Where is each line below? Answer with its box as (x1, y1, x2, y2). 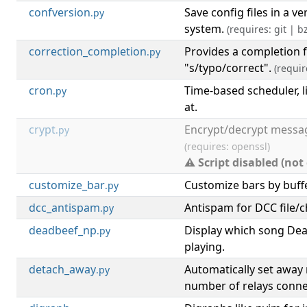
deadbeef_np (29, 223, 97, 238)
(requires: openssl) (184, 140, 270, 153)
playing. (184, 239, 225, 254)
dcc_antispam (29, 200, 100, 215)
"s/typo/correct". (184, 60, 274, 75)
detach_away (29, 262, 96, 277)
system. (184, 21, 227, 36)
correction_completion (29, 44, 147, 59)
